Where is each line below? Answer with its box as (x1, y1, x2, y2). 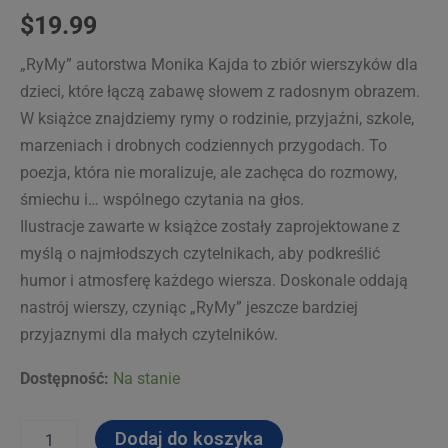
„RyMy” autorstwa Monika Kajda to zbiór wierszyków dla (20, 55, 418, 75)
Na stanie (113, 368, 180, 388)
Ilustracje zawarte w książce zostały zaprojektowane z (20, 217, 400, 237)
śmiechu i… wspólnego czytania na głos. (20, 190, 304, 210)
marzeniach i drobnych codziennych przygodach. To (20, 136, 387, 156)
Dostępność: (20, 368, 109, 388)
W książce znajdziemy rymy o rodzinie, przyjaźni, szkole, (20, 109, 414, 129)
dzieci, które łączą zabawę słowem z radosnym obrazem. (20, 82, 420, 102)
